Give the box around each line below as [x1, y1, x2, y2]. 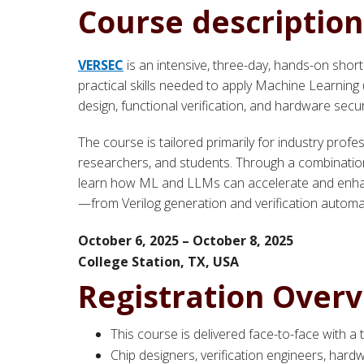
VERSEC [78, 56, 123, 75]
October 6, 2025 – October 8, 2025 [78, 232, 293, 250]
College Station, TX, [78, 253, 213, 271]
